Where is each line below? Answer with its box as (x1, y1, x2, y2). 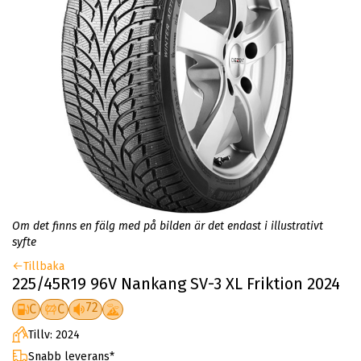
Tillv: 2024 (28, 327, 80, 342)
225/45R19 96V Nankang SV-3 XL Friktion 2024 (12, 273, 340, 293)
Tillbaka (23, 259, 64, 273)
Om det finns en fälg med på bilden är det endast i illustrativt (12, 218, 323, 233)
